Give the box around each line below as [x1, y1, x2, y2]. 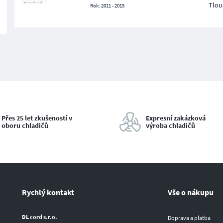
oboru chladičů [1, 121, 48, 130]
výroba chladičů [146, 121, 195, 130]
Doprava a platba [167, 214, 211, 222]
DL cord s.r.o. [22, 213, 57, 221]
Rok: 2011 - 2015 [90, 2, 124, 9]
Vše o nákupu [167, 187, 214, 197]
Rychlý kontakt [22, 187, 74, 197]
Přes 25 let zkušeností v [1, 113, 72, 122]
